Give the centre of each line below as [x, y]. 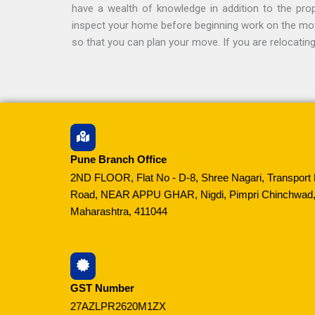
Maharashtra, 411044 [119, 211]
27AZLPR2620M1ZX [118, 307]
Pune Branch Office [118, 159]
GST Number [102, 288]
